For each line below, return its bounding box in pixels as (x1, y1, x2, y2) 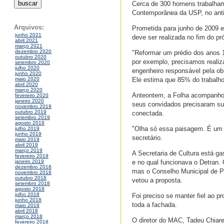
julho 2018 (15, 191, 39, 197)
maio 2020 (15, 76, 39, 82)
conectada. (132, 109, 164, 117)
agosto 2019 (15, 120, 44, 126)
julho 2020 (15, 65, 39, 71)
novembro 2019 (15, 103, 51, 109)
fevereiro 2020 (15, 92, 48, 98)
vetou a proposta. (132, 176, 182, 184)
